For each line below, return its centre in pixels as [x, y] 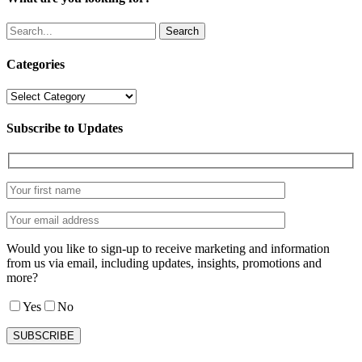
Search [182, 32]
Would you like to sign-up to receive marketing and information [168, 249]
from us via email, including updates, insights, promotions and [164, 263]
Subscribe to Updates [65, 128]
